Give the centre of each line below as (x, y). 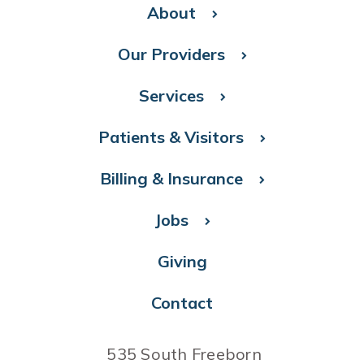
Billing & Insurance (171, 178)
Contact (182, 302)
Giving (182, 261)
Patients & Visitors (171, 136)
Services (171, 95)
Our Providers (171, 54)
